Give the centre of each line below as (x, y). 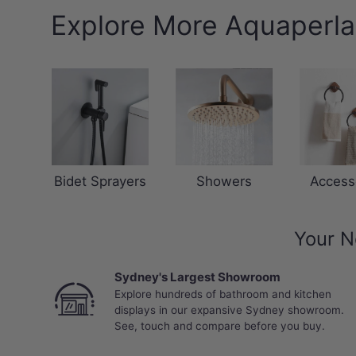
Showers (224, 181)
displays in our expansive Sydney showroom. (229, 310)
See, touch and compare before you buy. (220, 325)
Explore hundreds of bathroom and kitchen (223, 294)
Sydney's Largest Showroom (197, 277)
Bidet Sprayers (100, 181)
